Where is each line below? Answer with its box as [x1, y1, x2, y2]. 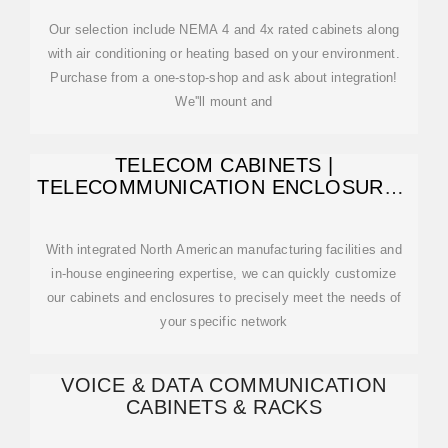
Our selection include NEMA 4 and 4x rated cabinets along [48, 22, 400, 37]
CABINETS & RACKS [125, 396, 323, 418]
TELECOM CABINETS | [114, 154, 334, 176]
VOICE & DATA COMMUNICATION [61, 374, 387, 396]
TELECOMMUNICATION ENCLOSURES [37, 176, 411, 198]
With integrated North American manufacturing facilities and [46, 242, 402, 257]
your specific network [160, 314, 288, 329]
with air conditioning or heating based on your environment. [48, 46, 400, 61]
